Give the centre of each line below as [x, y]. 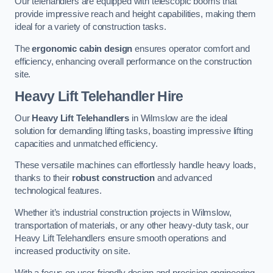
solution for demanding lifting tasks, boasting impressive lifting [134, 131]
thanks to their [43, 178]
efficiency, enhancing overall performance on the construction [133, 61]
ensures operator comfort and [191, 48]
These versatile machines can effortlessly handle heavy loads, [136, 165]
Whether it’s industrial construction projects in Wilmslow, [123, 213]
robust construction [113, 178]
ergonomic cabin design [82, 48]
